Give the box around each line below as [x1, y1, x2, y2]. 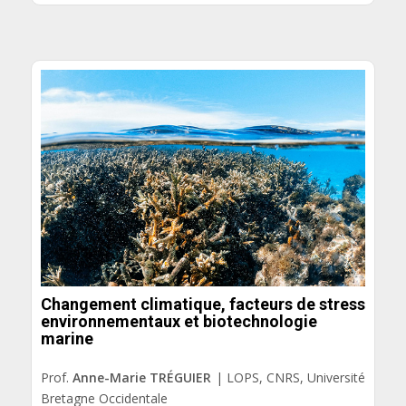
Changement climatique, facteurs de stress [40, 295, 365, 314]
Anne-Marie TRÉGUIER [72, 368, 212, 386]
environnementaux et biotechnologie [40, 312, 317, 332]
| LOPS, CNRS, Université [211, 368, 366, 386]
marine [40, 329, 93, 349]
